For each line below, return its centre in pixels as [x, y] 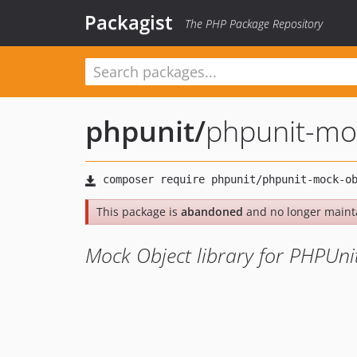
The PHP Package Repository [254, 24]
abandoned [212, 212]
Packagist [129, 22]
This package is [139, 212]
